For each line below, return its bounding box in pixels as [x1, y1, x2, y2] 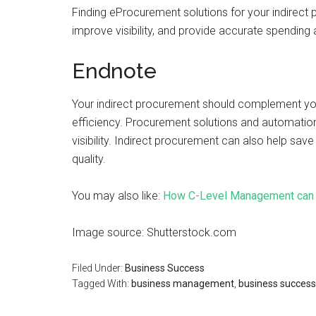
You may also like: [72, 189, 163, 202]
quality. [72, 152, 109, 166]
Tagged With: [72, 278, 131, 289]
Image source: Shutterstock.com [72, 226, 236, 239]
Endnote [72, 59, 162, 83]
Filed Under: [72, 262, 125, 274]
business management [131, 278, 234, 289]
